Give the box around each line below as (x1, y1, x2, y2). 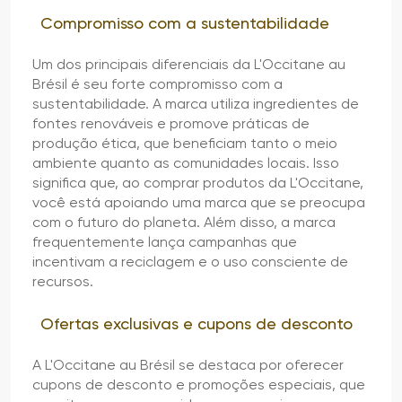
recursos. (32, 272, 93, 290)
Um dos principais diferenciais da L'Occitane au (32, 55, 345, 73)
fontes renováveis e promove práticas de (32, 114, 310, 132)
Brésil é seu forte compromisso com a (32, 74, 283, 92)
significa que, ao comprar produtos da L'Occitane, (32, 173, 363, 191)
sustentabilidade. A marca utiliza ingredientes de (32, 94, 359, 112)
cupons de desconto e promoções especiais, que (32, 375, 365, 393)
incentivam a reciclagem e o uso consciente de (32, 252, 348, 270)
